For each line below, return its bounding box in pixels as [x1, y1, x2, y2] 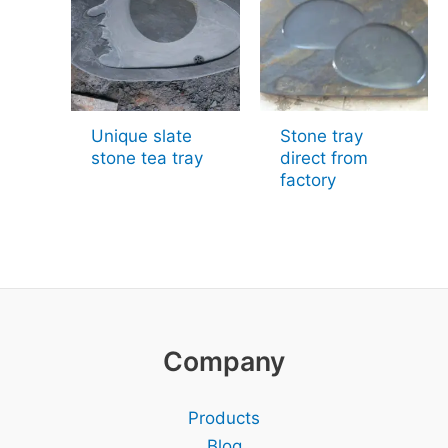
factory [279, 169, 336, 190]
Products [188, 408, 260, 429]
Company [163, 344, 285, 377]
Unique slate [91, 125, 193, 146]
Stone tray [279, 125, 363, 146]
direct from [279, 147, 368, 168]
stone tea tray [91, 147, 204, 168]
